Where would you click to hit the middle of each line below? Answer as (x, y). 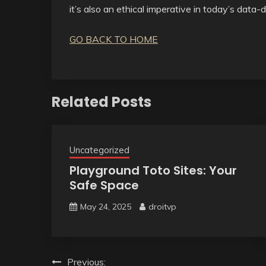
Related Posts (102, 102)
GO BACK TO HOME (114, 39)
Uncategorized (99, 150)
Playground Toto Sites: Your (153, 170)
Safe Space (104, 185)
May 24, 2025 (106, 206)
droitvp (162, 206)
